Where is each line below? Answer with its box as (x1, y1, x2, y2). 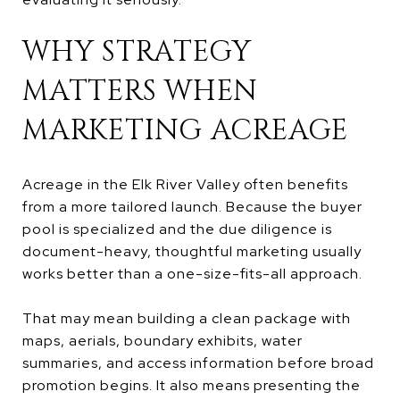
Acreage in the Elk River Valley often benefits (22, 174, 348, 194)
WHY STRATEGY (22, 32, 252, 71)
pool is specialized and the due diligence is (22, 219, 332, 238)
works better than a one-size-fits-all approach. (22, 263, 362, 283)
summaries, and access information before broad (22, 353, 374, 372)
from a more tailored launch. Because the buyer (22, 196, 362, 216)
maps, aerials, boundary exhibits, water (22, 330, 303, 350)
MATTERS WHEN (22, 71, 258, 111)
